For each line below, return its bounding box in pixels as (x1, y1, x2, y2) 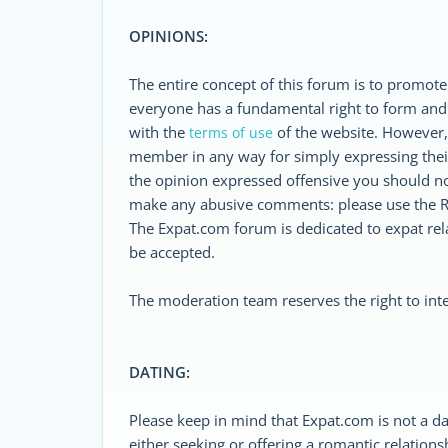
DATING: (129, 362, 190, 382)
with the (129, 122, 189, 142)
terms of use (189, 123, 273, 142)
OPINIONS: (129, 26, 208, 46)
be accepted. (129, 242, 215, 262)
